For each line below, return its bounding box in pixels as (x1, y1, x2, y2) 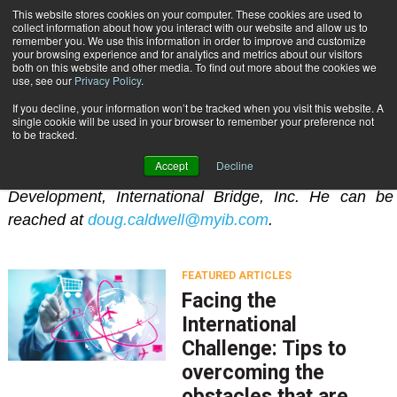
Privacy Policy (74, 73, 141, 88)
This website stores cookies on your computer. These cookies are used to (12, 6, 362, 21)
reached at (7, 211, 88, 229)
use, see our (12, 73, 74, 88)
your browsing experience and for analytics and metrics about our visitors (12, 46, 362, 61)
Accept (155, 158, 188, 173)
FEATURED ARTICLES (181, 269, 292, 283)
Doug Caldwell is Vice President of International (7, 165, 393, 183)
